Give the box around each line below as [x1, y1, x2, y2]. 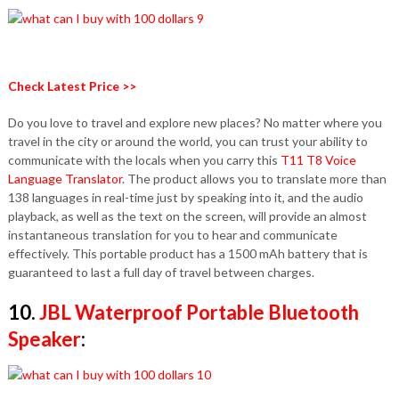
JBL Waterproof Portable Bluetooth [38, 300, 359, 324]
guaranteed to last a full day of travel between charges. [7, 265, 314, 280]
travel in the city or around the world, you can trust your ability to [7, 134, 368, 149]
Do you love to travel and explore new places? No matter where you [7, 115, 382, 130]
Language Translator [7, 171, 122, 186]
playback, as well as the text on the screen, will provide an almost [7, 208, 367, 224]
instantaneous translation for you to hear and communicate [7, 227, 338, 242]
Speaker [7, 327, 81, 351]
